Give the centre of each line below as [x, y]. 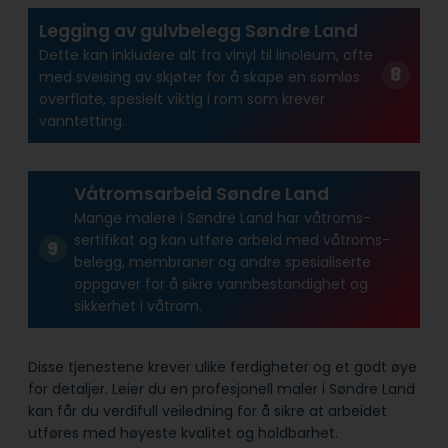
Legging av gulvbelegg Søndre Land [198, 31]
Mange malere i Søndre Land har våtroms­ [222, 218]
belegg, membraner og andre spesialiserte [222, 262]
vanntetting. [81, 121]
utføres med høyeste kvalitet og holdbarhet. [183, 432]
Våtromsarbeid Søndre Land [201, 194]
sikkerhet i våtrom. [137, 306]
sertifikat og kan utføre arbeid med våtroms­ [231, 240]
